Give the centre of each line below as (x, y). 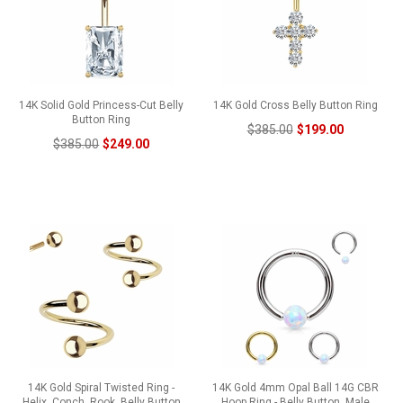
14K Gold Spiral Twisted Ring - (102, 387)
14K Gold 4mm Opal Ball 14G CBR (295, 387)
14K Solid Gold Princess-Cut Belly (102, 105)
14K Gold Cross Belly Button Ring (295, 105)
